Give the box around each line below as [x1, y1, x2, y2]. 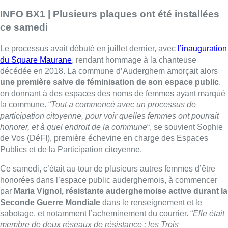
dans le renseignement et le [100, 198, 202, 207]
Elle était [193, 209, 224, 218]
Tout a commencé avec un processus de [51, 100, 196, 109]
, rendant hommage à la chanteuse [72, 55, 196, 65]
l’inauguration [178, 44, 227, 53]
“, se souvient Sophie [147, 123, 223, 132]
